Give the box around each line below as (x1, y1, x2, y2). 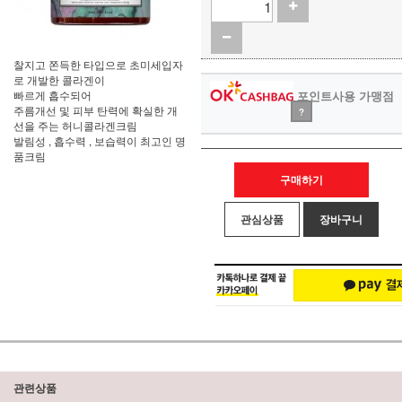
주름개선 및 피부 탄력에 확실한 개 (13, 102, 178, 118)
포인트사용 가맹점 (293, 87, 394, 104)
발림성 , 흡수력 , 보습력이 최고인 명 (13, 133, 186, 148)
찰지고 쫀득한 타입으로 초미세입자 (13, 57, 183, 72)
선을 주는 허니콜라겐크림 (13, 118, 137, 133)
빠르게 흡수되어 (13, 87, 92, 102)
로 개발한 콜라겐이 (13, 72, 105, 87)
